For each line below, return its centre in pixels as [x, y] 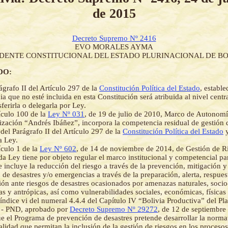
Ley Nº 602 [58, 149]
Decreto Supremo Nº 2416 [114, 38]
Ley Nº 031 [66, 114]
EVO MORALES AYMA [114, 47]
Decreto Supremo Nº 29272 [114, 209]
